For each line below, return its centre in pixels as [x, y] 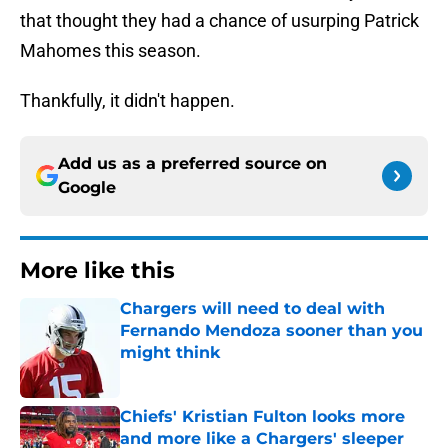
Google [87, 188]
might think [170, 353]
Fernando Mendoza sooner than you [271, 331]
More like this [97, 271]
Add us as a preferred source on [192, 164]
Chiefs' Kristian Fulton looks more [262, 417]
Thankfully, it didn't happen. [127, 101]
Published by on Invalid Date [206, 372]
